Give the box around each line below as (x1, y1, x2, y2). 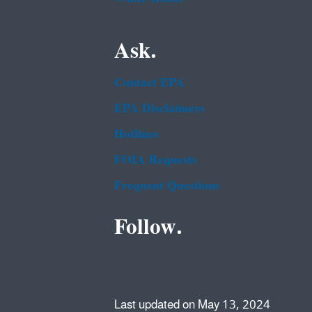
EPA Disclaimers (114, 95, 205, 122)
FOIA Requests (114, 147, 197, 173)
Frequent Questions (114, 173, 220, 199)
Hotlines (114, 121, 159, 148)
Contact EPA (114, 70, 185, 96)
